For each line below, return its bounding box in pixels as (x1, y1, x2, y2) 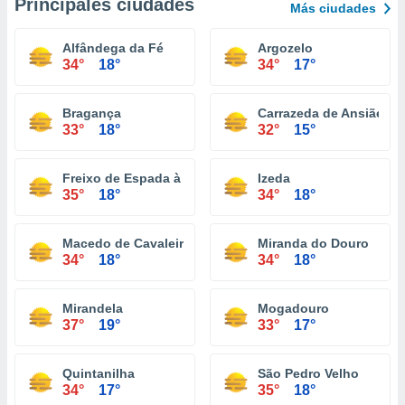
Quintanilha (62, 366, 135, 381)
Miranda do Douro (258, 236, 369, 250)
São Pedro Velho (258, 366, 359, 381)
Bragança (62, 106, 121, 120)
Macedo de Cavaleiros (62, 236, 199, 250)
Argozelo (258, 41, 313, 55)
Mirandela (62, 301, 123, 316)
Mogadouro (258, 301, 329, 316)
